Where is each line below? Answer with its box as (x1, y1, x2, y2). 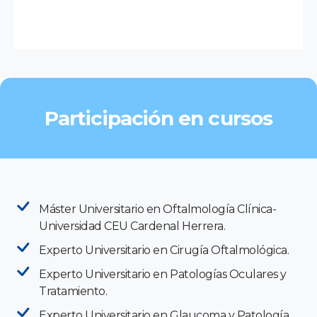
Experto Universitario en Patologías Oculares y (39, 267, 287, 281)
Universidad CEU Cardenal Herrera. (39, 219, 226, 233)
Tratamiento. (39, 284, 108, 298)
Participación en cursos (44, 105, 273, 130)
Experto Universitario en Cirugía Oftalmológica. (39, 243, 289, 257)
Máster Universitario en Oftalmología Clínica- (39, 202, 277, 216)
